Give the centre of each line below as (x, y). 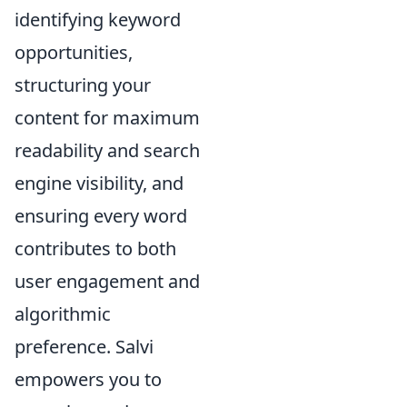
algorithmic (63, 314)
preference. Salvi (84, 347)
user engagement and (107, 281)
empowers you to (88, 379)
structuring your (83, 85)
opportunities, (74, 52)
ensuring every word (101, 216)
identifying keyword (98, 20)
